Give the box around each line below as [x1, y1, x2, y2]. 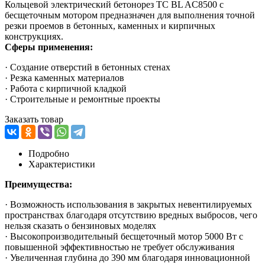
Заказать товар [5, 114, 63, 124]
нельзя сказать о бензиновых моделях [5, 220, 156, 231]
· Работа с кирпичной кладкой [5, 83, 127, 93]
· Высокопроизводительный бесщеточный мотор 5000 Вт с [5, 231, 243, 241]
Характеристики [28, 159, 95, 169]
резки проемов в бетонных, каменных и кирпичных [5, 20, 215, 31]
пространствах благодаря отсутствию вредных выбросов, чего [5, 209, 257, 220]
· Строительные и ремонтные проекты [5, 93, 160, 104]
